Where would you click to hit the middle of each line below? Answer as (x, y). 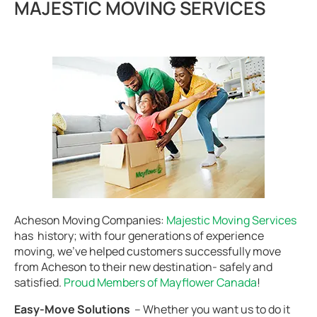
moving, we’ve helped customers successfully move (148, 251)
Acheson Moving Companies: (90, 220)
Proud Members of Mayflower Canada (160, 282)
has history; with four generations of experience (139, 236)
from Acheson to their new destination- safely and (143, 267)
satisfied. (39, 282)
